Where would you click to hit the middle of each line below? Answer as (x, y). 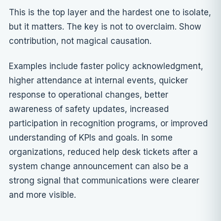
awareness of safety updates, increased (89, 109)
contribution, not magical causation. (80, 41)
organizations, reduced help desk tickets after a (103, 152)
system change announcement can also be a (99, 166)
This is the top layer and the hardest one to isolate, (110, 13)
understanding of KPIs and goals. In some (91, 138)
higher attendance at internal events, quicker (98, 81)
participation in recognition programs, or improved (108, 124)
